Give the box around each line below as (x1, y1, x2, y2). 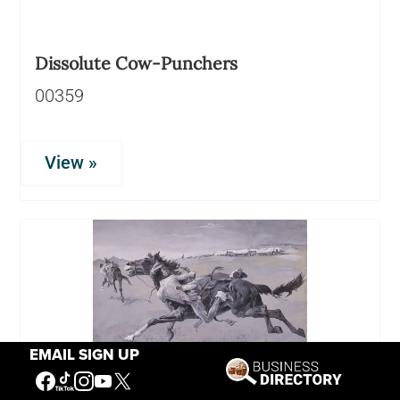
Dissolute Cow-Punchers (35, 51, 237, 74)
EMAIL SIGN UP (29, 344, 139, 366)
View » (45, 152, 98, 173)
